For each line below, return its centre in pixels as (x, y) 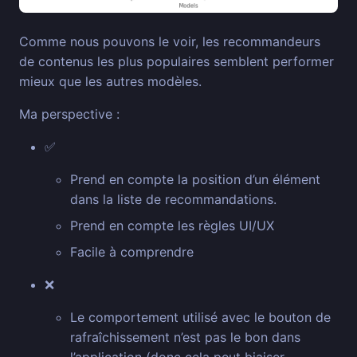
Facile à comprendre (132, 252)
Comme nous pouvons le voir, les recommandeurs (170, 42)
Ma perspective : (69, 114)
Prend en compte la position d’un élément (195, 180)
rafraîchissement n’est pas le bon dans (185, 337)
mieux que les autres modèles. (110, 82)
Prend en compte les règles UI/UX (172, 226)
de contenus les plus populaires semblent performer (177, 62)
